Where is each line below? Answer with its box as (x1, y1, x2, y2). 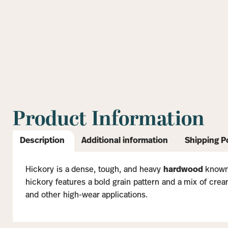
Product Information (13, 104, 205, 134)
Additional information (81, 136, 168, 145)
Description (20, 136, 65, 145)
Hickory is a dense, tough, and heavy (25, 165, 163, 174)
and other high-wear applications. (25, 191, 148, 199)
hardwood (163, 165, 203, 174)
